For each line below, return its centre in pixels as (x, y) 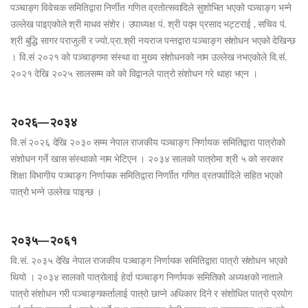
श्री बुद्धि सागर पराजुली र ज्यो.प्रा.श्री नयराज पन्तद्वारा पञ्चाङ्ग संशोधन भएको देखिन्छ (153, 40)
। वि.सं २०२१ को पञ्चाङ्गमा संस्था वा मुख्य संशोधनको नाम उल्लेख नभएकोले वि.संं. (149, 57)
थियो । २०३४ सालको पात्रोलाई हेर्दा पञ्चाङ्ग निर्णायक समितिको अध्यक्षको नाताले (146, 277)
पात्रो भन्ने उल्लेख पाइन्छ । (56, 191)
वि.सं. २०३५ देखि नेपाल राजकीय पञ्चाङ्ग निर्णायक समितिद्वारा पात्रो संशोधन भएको (149, 260)
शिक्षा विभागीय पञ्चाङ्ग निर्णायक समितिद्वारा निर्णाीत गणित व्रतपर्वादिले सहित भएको (146, 175)
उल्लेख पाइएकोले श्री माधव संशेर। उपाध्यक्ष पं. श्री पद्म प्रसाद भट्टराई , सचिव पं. (149, 24)
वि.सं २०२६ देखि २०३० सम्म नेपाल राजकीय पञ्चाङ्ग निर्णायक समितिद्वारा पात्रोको (148, 142)
